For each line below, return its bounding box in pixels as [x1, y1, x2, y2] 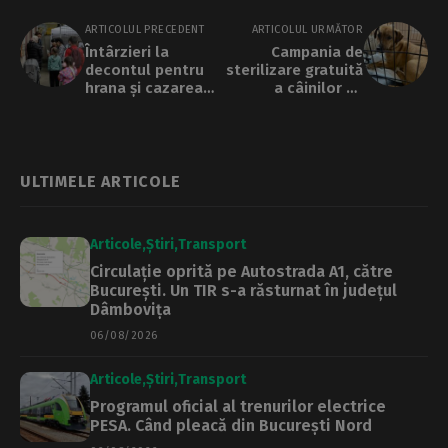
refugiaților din [85, 97, 194, 115]
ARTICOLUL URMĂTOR [251, 23, 363, 36]
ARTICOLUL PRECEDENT [85, 23, 205, 36]
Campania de [271, 43, 363, 61]
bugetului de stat [85, 133, 212, 151]
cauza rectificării [85, 115, 205, 133]
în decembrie [271, 115, 363, 133]
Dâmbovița [90, 300, 171, 319]
